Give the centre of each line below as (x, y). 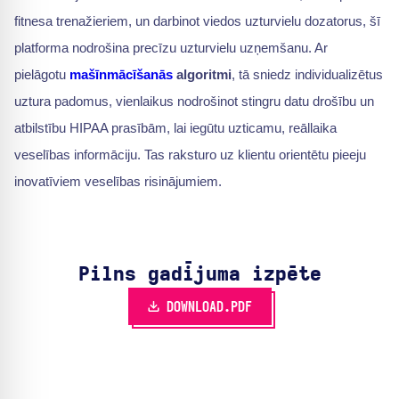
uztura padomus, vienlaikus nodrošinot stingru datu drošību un (194, 101)
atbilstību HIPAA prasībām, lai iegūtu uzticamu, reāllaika (175, 128)
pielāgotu (42, 74)
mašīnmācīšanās (121, 74)
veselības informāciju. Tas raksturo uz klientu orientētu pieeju (190, 155)
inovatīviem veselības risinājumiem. (118, 181)
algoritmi (202, 74)
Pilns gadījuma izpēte (199, 274)
